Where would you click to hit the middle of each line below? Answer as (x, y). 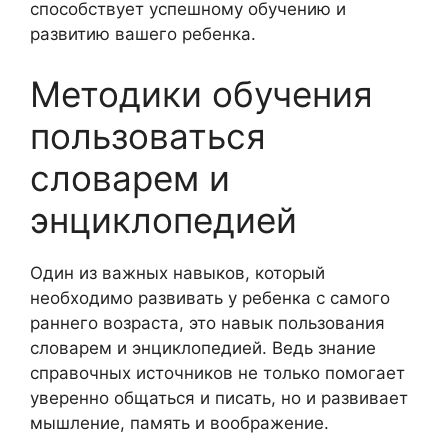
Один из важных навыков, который (177, 272)
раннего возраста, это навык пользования (207, 322)
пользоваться (148, 135)
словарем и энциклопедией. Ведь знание (203, 347)
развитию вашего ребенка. (143, 34)
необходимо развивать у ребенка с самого (210, 297)
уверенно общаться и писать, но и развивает (219, 397)
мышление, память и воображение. (179, 422)
